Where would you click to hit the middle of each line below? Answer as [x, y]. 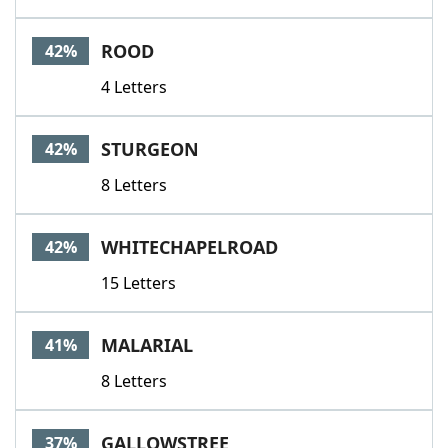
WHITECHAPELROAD [189, 247]
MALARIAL [147, 345]
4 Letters [134, 87]
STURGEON [150, 149]
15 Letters [138, 283]
